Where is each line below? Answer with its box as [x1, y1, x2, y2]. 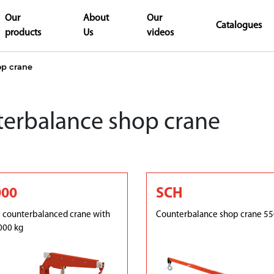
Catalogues [216, 21, 262, 31]
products [5, 28, 41, 38]
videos [146, 28, 174, 38]
